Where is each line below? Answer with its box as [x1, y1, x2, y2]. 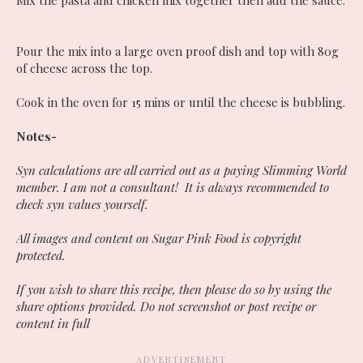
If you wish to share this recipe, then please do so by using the [16, 281, 331, 298]
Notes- [16, 128, 57, 145]
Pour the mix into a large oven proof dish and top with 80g [16, 43, 339, 60]
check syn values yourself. [16, 196, 148, 213]
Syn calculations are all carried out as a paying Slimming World [16, 162, 347, 179]
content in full [16, 315, 90, 332]
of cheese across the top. [16, 60, 156, 77]
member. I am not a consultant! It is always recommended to [16, 179, 329, 196]
